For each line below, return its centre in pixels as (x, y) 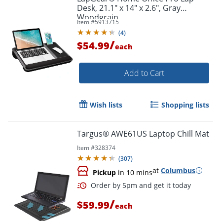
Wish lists (106, 105)
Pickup (104, 172)
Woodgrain (98, 17)
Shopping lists (185, 105)
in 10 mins (134, 172)
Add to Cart (144, 73)
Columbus (178, 170)
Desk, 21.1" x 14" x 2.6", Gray (129, 8)
